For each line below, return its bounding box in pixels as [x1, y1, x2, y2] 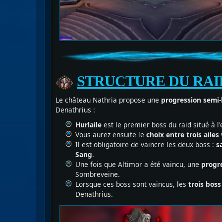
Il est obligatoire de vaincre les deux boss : [75, 140, 216, 150]
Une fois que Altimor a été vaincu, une [75, 160, 201, 169]
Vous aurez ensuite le [75, 130, 146, 140]
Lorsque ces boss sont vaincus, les [75, 179, 186, 189]
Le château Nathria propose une [55, 95, 161, 105]
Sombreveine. [75, 169, 120, 179]
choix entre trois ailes [146, 130, 219, 140]
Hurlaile [75, 120, 102, 130]
